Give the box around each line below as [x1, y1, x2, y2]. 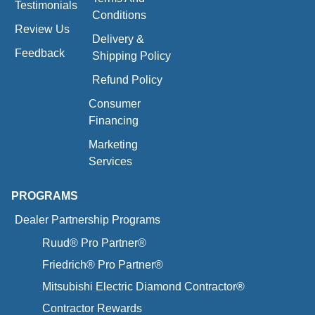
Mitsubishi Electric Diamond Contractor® [39, 280, 245, 292]
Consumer [89, 97, 141, 110]
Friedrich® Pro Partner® [39, 258, 163, 271]
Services [89, 155, 133, 167]
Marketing [89, 138, 139, 150]
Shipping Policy [92, 49, 172, 62]
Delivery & [92, 32, 145, 45]
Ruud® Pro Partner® [39, 236, 146, 249]
